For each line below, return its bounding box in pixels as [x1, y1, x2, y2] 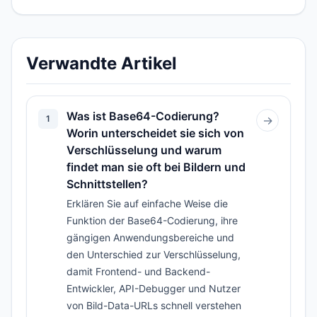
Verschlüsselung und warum [67, 143, 221, 157]
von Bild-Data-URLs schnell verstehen [67, 299, 241, 311]
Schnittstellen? [67, 177, 148, 191]
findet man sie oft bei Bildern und [67, 160, 246, 174]
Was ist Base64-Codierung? [67, 109, 219, 123]
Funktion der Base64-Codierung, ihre [67, 214, 238, 226]
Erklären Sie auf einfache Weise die [67, 197, 228, 209]
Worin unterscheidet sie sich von [67, 126, 244, 140]
